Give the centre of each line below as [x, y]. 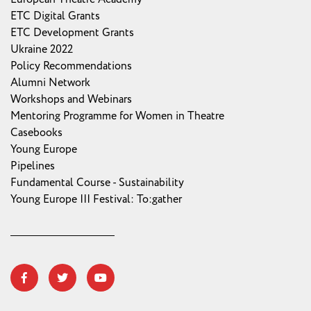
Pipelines [33, 166]
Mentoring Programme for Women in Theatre [117, 116]
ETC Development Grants [72, 32]
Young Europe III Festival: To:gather [96, 199]
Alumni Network [50, 82]
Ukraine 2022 [42, 49]
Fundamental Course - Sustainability [97, 182]
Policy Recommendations [71, 66]
